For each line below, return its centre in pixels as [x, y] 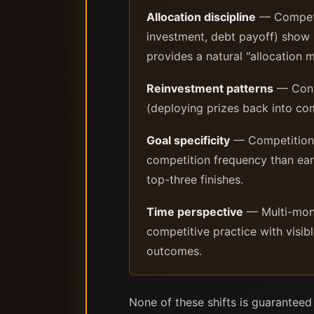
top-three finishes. [195, 179]
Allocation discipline [201, 17]
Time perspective [195, 212]
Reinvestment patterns [210, 88]
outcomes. [174, 251]
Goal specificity [188, 140]
